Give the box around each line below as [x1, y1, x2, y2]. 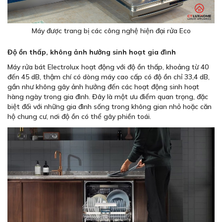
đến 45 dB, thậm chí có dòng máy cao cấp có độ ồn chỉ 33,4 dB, [7, 72, 210, 81]
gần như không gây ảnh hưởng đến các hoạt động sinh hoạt [7, 82, 199, 91]
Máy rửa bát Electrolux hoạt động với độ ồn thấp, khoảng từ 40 [7, 62, 209, 71]
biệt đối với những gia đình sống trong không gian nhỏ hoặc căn [7, 102, 212, 111]
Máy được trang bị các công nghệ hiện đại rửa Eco [31, 26, 191, 35]
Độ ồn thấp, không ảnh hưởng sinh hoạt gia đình [7, 47, 176, 56]
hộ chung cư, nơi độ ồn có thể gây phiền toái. [7, 111, 151, 121]
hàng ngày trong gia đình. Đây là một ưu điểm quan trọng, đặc [7, 92, 208, 101]
